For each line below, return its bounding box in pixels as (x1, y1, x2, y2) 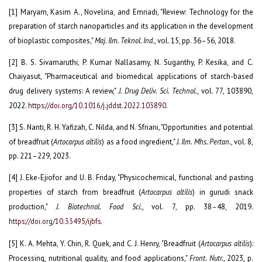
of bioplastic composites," (9, 36, 95, 46)
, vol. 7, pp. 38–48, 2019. (142, 201, 254, 212)
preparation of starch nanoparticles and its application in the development (9, 21, 253, 32)
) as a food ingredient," (102, 137, 177, 147)
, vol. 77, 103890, (196, 86, 253, 96)
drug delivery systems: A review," (9, 86, 119, 96)
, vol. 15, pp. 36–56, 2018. (154, 36, 236, 46)
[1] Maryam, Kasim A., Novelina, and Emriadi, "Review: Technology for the (9, 7, 253, 18)
